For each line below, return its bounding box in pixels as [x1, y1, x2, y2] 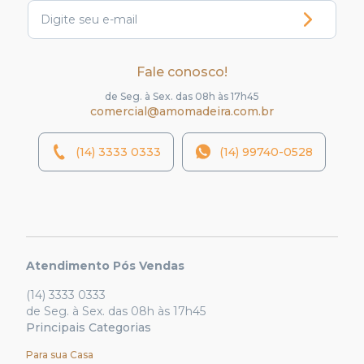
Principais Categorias [26, 320, 151, 336]
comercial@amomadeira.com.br [90, 104, 274, 119]
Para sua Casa [26, 349, 93, 362]
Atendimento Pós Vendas [26, 258, 184, 274]
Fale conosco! [136, 64, 227, 80]
